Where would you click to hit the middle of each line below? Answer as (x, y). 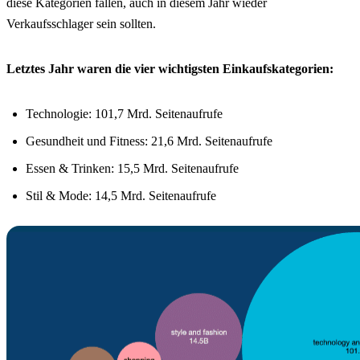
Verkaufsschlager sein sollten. (81, 23)
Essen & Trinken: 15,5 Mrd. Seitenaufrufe (132, 168)
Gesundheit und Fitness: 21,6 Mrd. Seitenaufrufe (149, 141)
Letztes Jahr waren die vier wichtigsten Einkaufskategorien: (170, 68)
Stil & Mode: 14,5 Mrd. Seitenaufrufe (121, 195)
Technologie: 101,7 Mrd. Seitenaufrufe (124, 113)
